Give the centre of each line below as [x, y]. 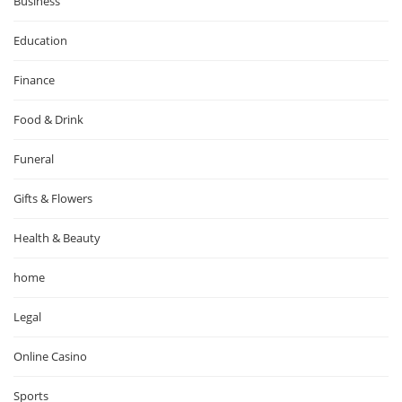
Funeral [34, 159]
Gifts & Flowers [53, 198]
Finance [34, 80]
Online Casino [50, 356]
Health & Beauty [57, 238]
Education [40, 40]
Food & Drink [48, 119]
